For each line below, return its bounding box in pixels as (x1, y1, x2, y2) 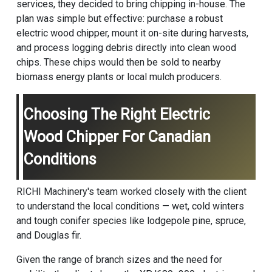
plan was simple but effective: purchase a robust (16, 13, 223, 25)
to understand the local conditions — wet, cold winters (16, 200, 244, 212)
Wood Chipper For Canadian (23, 128, 211, 146)
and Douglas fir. (16, 229, 81, 242)
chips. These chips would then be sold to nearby (16, 56, 221, 69)
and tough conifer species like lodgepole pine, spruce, (16, 215, 246, 227)
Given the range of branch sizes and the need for (16, 254, 222, 266)
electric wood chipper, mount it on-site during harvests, (16, 27, 248, 39)
